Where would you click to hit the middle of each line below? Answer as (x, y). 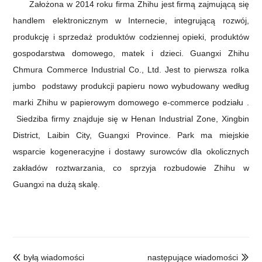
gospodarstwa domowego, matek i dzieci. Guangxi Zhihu (131, 53)
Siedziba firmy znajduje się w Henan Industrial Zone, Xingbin (131, 118)
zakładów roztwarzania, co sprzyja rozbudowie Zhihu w (131, 168)
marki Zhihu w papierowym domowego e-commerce (113, 102)
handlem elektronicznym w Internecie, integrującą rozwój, (131, 20)
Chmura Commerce (52, 69)
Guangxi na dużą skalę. (57, 184)
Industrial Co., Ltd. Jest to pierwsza (161, 69)
